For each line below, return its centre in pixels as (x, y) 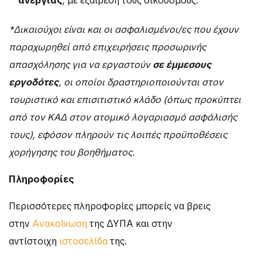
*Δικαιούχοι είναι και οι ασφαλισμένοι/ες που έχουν (124, 29)
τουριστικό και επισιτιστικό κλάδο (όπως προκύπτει (125, 99)
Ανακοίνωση (60, 223)
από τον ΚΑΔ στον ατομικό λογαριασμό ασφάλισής (123, 117)
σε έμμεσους (182, 64)
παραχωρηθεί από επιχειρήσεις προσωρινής (107, 47)
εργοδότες (34, 82)
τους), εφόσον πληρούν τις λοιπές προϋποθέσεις (118, 135)
